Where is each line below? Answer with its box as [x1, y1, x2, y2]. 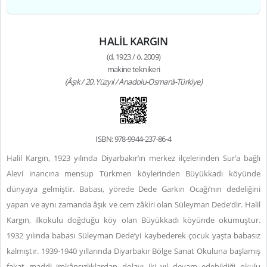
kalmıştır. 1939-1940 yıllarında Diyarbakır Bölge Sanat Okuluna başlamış [7, 246, 260, 256]
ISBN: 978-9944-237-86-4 [95, 133, 172, 144]
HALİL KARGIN [99, 34, 168, 48]
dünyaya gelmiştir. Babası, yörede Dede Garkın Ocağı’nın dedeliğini [7, 184, 260, 194]
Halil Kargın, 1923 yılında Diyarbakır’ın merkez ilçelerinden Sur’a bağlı [7, 153, 260, 163]
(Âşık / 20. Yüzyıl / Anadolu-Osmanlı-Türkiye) [65, 76, 202, 87]
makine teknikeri [107, 64, 160, 74]
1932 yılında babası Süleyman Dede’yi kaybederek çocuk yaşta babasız [7, 230, 260, 241]
